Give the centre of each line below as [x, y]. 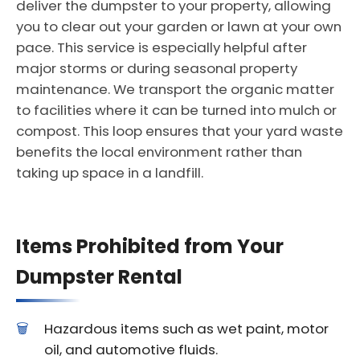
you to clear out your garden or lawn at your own [179, 27]
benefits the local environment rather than [159, 152]
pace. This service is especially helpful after [162, 47]
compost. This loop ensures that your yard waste [180, 131]
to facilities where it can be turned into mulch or [176, 110]
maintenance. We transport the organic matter [175, 89]
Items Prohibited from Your [150, 246]
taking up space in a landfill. [110, 173]
